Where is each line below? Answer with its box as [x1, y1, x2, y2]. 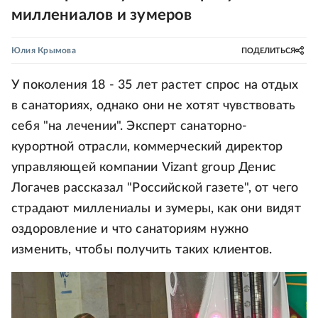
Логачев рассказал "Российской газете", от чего [11, 182, 299, 194]
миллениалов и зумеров [11, 7, 192, 23]
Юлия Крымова [11, 46, 76, 55]
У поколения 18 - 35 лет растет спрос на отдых [11, 79, 299, 92]
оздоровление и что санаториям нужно [11, 223, 249, 236]
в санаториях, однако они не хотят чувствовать [11, 99, 296, 112]
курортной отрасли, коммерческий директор [11, 141, 283, 153]
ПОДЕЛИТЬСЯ [241, 46, 295, 55]
